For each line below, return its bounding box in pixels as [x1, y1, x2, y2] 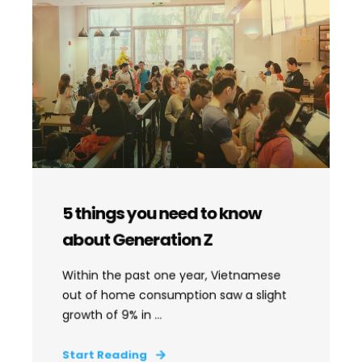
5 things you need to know [61, 201, 262, 225]
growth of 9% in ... [61, 306, 162, 323]
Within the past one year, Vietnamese [61, 267, 281, 284]
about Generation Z [61, 228, 213, 251]
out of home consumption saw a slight [61, 286, 287, 304]
